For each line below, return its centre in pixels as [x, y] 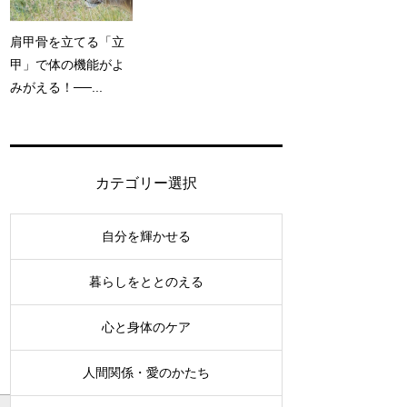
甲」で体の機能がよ [67, 64]
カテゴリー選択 [146, 183]
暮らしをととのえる [146, 281]
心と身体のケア [146, 327]
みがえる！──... [56, 87]
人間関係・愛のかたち [146, 372]
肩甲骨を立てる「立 [67, 41]
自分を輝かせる [146, 236]
